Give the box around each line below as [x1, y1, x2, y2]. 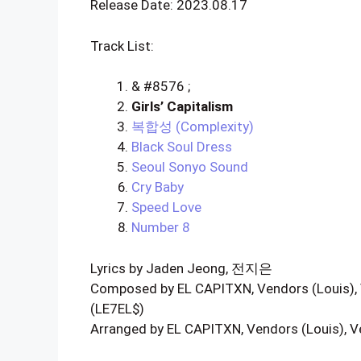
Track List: [90, 37, 154, 54]
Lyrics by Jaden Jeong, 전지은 [90, 259, 272, 276]
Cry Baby [131, 179, 184, 195]
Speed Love [131, 199, 201, 215]
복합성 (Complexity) [131, 118, 254, 135]
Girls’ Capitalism [131, 98, 233, 114]
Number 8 [131, 219, 190, 235]
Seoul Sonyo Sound [131, 159, 248, 175]
